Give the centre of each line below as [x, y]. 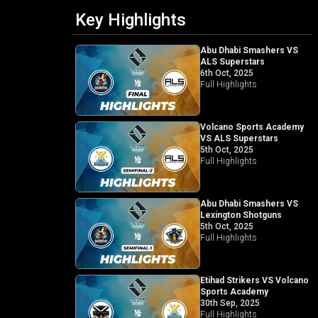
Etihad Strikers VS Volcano [254, 280]
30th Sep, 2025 [230, 303]
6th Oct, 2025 [226, 73]
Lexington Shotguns [241, 215]
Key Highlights [130, 20]
